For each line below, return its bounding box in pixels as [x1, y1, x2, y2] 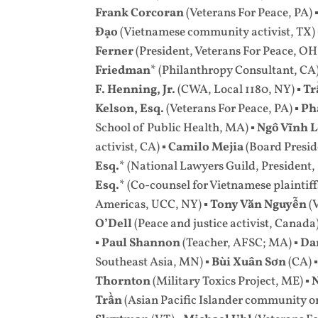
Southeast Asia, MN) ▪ [95, 254, 212, 270]
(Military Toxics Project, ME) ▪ [150, 273, 312, 290]
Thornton [95, 273, 151, 290]
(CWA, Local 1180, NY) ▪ [175, 82, 304, 98]
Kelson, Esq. [95, 101, 165, 117]
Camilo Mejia [168, 139, 246, 155]
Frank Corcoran [95, 5, 185, 21]
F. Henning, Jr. [95, 82, 176, 98]
